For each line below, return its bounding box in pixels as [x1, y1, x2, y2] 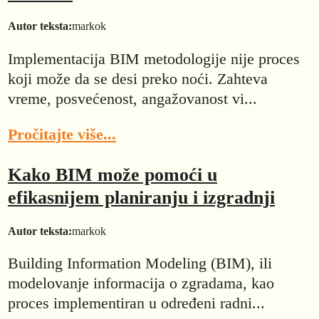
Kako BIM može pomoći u [8, 164, 217, 186]
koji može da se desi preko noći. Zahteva [8, 69, 268, 88]
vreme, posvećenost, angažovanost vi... [8, 89, 257, 108]
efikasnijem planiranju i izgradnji [8, 187, 275, 209]
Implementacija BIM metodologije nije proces [8, 49, 300, 68]
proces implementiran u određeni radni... [8, 293, 265, 312]
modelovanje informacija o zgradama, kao [8, 273, 274, 292]
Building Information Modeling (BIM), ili [8, 253, 272, 272]
